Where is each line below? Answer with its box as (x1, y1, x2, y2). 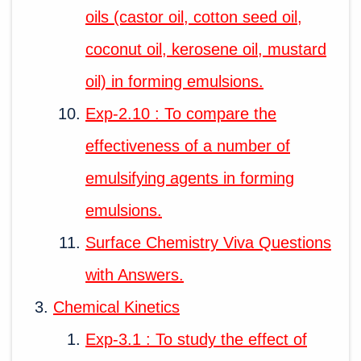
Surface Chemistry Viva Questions (85, 233, 331, 251)
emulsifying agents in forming (85, 168, 294, 187)
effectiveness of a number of (85, 136, 290, 155)
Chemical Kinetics (53, 297, 180, 316)
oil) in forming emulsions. (85, 72, 263, 90)
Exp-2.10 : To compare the (85, 104, 276, 122)
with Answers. (85, 265, 184, 284)
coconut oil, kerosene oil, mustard (85, 39, 326, 58)
